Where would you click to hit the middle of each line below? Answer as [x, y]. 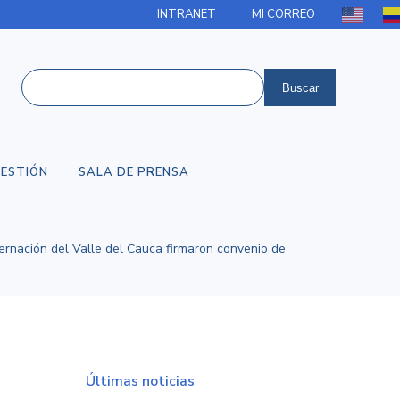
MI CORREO [284, 14]
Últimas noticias [140, 381]
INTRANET [187, 14]
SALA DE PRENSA [134, 172]
